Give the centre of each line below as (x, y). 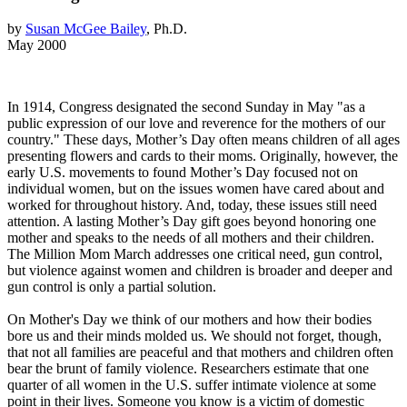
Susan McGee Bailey (86, 29)
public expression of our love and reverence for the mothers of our (196, 124)
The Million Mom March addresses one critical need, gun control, (195, 254)
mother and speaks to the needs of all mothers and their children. (191, 238)
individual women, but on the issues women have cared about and (196, 189)
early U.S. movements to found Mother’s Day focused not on (183, 173)
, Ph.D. (167, 29)
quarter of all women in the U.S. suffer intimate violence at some (192, 385)
